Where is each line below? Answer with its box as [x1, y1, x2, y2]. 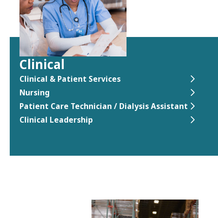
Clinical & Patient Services [19, 73, 121, 84]
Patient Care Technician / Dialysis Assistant [19, 101, 188, 111]
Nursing [19, 87, 50, 98]
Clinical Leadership [19, 114, 93, 125]
